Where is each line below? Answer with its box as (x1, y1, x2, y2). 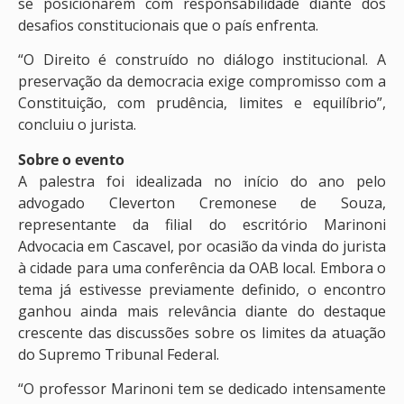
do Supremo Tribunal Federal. (18, 344, 219, 364)
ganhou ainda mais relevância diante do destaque (18, 300, 386, 321)
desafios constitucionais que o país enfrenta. (18, 14, 318, 35)
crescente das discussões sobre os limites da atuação (18, 322, 386, 343)
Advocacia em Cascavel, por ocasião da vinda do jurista (18, 235, 386, 256)
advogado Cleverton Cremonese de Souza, (18, 192, 386, 213)
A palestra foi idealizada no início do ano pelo (18, 170, 386, 191)
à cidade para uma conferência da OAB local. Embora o (18, 257, 386, 278)
